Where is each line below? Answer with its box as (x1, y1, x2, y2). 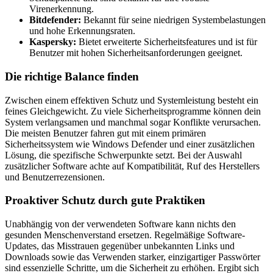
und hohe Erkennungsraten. (29, 26, 135, 37)
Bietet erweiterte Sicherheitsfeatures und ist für (76, 37, 257, 48)
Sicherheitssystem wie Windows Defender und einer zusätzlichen (5, 138, 255, 149)
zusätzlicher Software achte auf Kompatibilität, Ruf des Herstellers (5, 160, 260, 171)
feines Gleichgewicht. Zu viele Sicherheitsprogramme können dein (5, 105, 261, 116)
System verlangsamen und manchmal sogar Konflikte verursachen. (5, 116, 261, 127)
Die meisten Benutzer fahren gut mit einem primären (5, 127, 206, 138)
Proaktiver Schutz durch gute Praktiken (5, 194, 205, 207)
